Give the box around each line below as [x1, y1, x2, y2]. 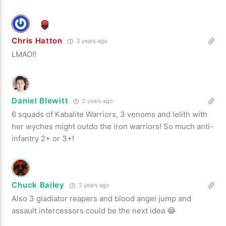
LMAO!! [12, 49, 37, 59]
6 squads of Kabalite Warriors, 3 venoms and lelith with [12, 109, 208, 119]
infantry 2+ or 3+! [12, 133, 75, 143]
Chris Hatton [12, 35, 63, 45]
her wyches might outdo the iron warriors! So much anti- [12, 121, 214, 131]
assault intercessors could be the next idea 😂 [12, 205, 177, 215]
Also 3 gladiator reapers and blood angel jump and [12, 193, 192, 203]
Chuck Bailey [12, 180, 65, 190]
